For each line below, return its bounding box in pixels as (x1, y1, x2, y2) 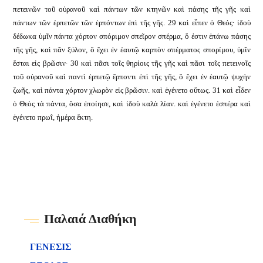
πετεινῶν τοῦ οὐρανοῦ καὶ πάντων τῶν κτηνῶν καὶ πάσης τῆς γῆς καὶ (13, 5, 251, 14)
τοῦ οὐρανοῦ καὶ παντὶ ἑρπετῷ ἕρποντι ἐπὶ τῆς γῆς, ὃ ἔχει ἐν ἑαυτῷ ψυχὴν (13, 72, 251, 81)
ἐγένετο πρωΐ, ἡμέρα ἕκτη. (13, 113, 93, 122)
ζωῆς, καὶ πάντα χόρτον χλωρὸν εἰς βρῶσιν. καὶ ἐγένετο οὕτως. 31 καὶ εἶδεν (13, 86, 251, 95)
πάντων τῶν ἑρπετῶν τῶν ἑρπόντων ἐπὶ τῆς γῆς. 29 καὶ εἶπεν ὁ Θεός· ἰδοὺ (13, 18, 251, 27)
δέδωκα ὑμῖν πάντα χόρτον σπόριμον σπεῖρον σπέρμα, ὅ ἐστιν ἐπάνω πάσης (13, 32, 251, 41)
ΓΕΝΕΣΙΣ (30, 242, 71, 252)
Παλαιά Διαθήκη (44, 211, 137, 226)
